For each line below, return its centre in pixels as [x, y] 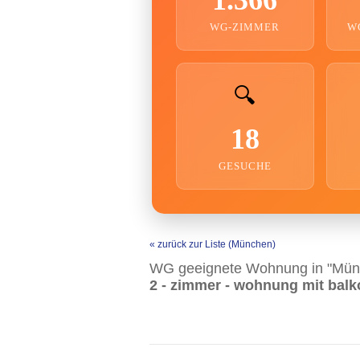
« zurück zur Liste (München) [212, 244]
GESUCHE [245, 166]
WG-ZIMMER [245, 27]
